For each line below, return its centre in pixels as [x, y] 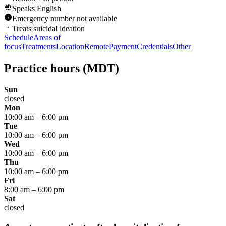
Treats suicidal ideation [48, 29]
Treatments [39, 47]
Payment [123, 47]
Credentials [155, 47]
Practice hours [42, 68]
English [49, 9]
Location [70, 47]
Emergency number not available [65, 19]
